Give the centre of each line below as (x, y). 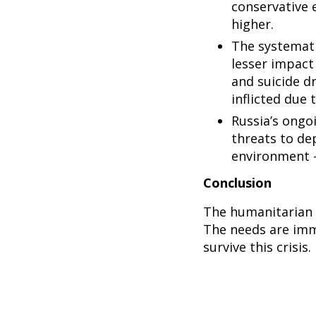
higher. (253, 24)
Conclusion (237, 183)
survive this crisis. (257, 247)
